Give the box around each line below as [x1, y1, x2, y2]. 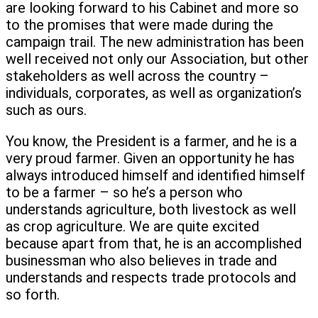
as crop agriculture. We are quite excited [6, 218, 259, 236]
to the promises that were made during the [6, 16, 273, 34]
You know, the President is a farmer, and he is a [6, 133, 297, 150]
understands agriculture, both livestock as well [6, 201, 296, 219]
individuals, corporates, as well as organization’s [6, 84, 302, 102]
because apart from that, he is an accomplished [6, 235, 302, 253]
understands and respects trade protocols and [6, 269, 296, 287]
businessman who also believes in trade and [6, 252, 277, 270]
